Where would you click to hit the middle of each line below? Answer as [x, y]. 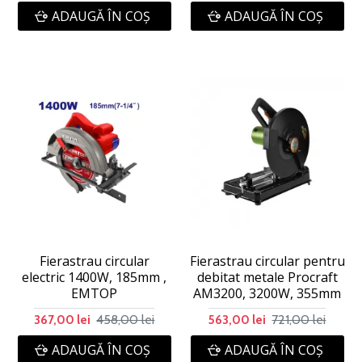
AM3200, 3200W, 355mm [267, 293]
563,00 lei [238, 320]
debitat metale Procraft [267, 277]
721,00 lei [299, 320]
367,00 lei [63, 320]
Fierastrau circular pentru [267, 261]
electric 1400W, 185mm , [95, 277]
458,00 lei [126, 320]
